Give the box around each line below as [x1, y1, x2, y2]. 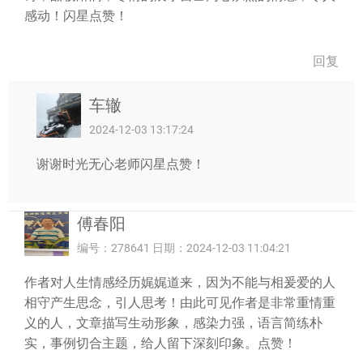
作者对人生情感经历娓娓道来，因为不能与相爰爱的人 [24, 275, 335, 290]
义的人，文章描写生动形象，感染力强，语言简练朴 [24, 315, 322, 331]
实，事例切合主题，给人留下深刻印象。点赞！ [24, 335, 297, 351]
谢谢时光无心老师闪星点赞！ [36, 156, 205, 172]
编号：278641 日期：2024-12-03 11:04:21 [77, 241, 291, 254]
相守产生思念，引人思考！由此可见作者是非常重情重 [24, 295, 335, 310]
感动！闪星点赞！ [24, 8, 128, 23]
